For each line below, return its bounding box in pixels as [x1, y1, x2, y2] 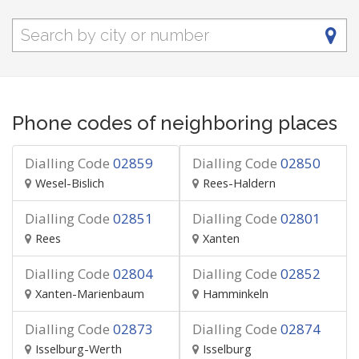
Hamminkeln [203, 286, 268, 301]
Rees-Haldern [203, 175, 276, 191]
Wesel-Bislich [35, 175, 104, 191]
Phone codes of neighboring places [12, 111, 337, 135]
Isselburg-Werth [35, 341, 122, 357]
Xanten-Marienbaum [35, 286, 144, 301]
